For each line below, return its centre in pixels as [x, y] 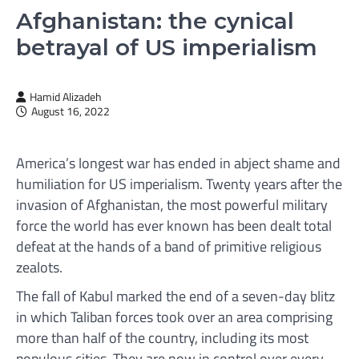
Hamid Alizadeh [66, 97]
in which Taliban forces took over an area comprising [174, 317]
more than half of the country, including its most [162, 337]
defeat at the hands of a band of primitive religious [169, 246]
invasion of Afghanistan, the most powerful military [172, 204]
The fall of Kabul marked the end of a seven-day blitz [175, 296]
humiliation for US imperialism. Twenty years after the [179, 184]
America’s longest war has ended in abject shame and [178, 163]
